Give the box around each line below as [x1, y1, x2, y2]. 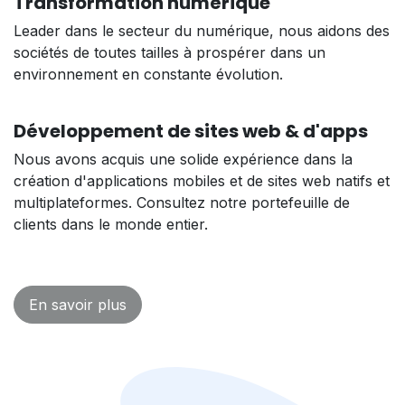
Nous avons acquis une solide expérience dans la [14, 149, 353, 168]
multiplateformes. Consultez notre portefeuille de [14, 193, 350, 212]
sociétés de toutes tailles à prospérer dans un [14, 42, 325, 61]
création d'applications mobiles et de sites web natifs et [14, 171, 390, 190]
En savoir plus [29, 295, 127, 314]
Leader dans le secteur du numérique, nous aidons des [14, 21, 390, 40]
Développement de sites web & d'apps [14, 118, 368, 144]
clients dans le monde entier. [14, 214, 208, 233]
